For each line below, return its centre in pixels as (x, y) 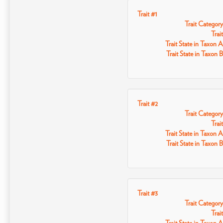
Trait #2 (147, 104)
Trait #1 (147, 14)
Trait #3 (147, 193)
